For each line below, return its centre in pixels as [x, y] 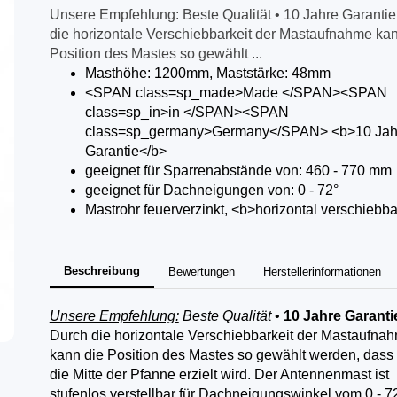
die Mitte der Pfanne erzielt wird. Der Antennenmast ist [219, 374]
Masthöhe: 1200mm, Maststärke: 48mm [207, 73]
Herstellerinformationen [322, 272]
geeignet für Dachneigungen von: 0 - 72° [211, 190]
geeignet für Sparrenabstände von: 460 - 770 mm [238, 171]
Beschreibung [101, 271]
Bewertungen [201, 272]
